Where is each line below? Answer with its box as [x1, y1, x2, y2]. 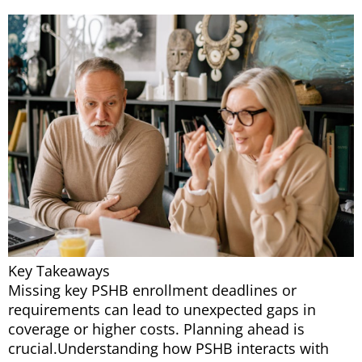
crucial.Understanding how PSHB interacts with [8, 339, 329, 359]
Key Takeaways [8, 261, 110, 281]
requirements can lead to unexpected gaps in [8, 300, 316, 320]
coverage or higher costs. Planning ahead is [8, 319, 305, 339]
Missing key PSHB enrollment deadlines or [8, 280, 297, 301]
